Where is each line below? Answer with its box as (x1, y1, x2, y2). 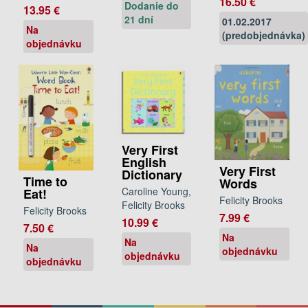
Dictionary (121, 166, 182, 184)
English (121, 153, 166, 172)
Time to (23, 172, 67, 190)
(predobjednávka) (222, 28, 306, 43)
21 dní (124, 12, 153, 27)
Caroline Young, (121, 184, 191, 199)
